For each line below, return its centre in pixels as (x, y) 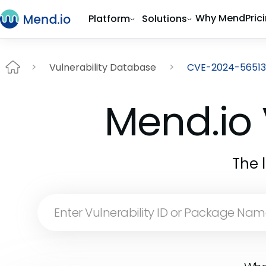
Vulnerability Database (103, 67)
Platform (109, 19)
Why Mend (220, 18)
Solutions (164, 19)
